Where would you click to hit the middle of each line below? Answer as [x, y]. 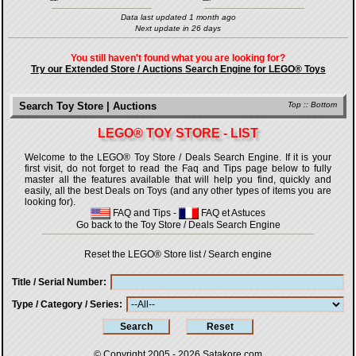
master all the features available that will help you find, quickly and [178, 179]
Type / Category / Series [66, 304]
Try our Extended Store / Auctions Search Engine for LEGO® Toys [178, 69]
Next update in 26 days [178, 28]
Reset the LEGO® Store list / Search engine [178, 254]
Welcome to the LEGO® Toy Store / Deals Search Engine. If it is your [178, 157]
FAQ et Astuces [232, 213]
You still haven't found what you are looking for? [178, 58]
